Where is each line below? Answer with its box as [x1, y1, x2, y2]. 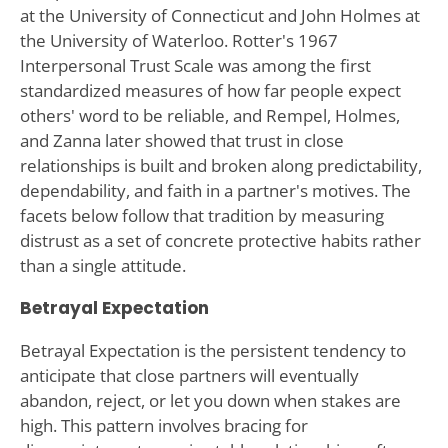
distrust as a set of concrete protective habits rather [19, 228, 421, 252]
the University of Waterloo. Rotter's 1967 [19, 28, 338, 52]
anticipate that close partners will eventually [19, 363, 359, 387]
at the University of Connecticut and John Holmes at [19, 3, 420, 27]
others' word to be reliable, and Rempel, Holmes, [19, 103, 400, 127]
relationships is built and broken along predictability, [19, 153, 422, 177]
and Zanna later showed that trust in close [19, 128, 344, 152]
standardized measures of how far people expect [19, 78, 401, 102]
